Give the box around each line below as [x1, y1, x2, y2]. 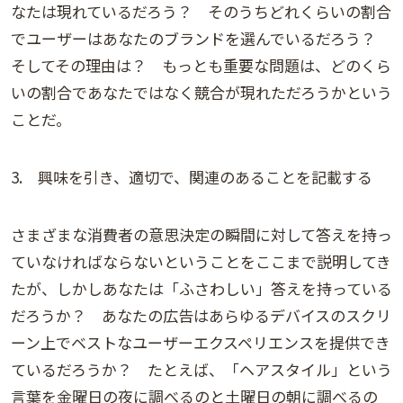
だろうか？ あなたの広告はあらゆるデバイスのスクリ [11, 304, 391, 327]
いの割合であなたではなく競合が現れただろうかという [11, 81, 392, 104]
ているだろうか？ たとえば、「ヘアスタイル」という [11, 358, 392, 381]
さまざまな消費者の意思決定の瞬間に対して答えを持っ [11, 223, 392, 246]
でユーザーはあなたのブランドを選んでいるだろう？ [11, 27, 391, 50]
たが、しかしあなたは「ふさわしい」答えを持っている [11, 277, 392, 300]
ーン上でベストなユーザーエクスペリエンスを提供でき [11, 331, 390, 354]
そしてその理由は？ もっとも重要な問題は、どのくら [11, 54, 391, 77]
